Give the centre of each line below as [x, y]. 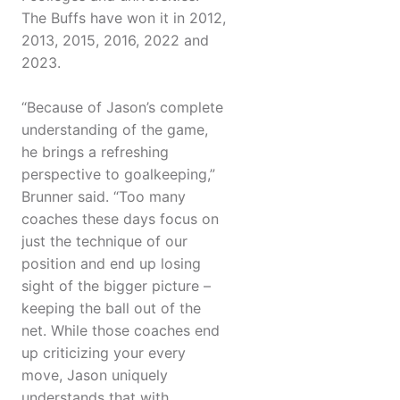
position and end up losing [111, 264]
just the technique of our [104, 242]
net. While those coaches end [121, 331]
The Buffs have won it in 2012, [124, 18]
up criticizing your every [104, 353]
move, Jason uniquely [95, 375]
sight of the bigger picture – [116, 286]
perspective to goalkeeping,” [118, 175]
